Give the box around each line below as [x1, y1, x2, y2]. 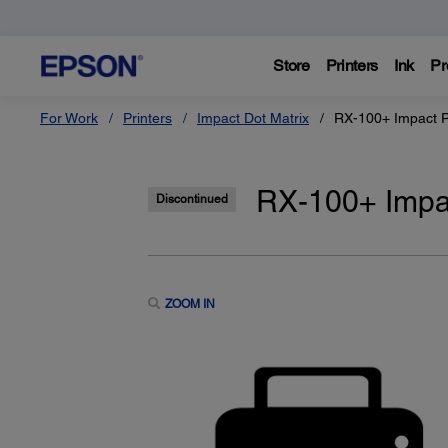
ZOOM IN [164, 297, 215, 312]
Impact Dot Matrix [197, 110, 309, 126]
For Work [40, 110, 98, 126]
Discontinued [155, 192, 228, 207]
